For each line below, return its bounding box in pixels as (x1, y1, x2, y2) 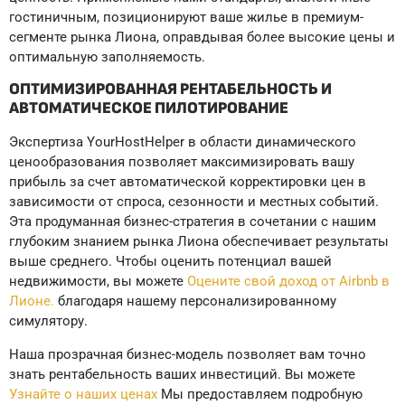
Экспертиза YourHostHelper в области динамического (9, 134, 356, 151)
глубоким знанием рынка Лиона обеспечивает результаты (9, 233, 389, 250)
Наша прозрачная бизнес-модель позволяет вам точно (9, 345, 366, 363)
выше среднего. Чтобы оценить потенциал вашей (9, 253, 332, 270)
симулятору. (9, 313, 88, 330)
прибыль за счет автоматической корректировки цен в (9, 174, 366, 191)
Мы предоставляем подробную (157, 385, 363, 402)
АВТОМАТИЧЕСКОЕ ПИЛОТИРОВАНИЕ (9, 99, 288, 118)
